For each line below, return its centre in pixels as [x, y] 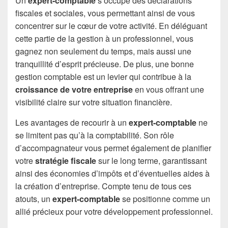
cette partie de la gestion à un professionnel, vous [104, 38]
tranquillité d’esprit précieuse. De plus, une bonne [105, 64]
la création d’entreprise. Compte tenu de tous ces [103, 186]
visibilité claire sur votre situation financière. [94, 102]
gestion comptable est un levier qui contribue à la [103, 76]
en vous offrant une [168, 89]
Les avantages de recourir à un [72, 122]
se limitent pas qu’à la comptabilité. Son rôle [95, 135]
